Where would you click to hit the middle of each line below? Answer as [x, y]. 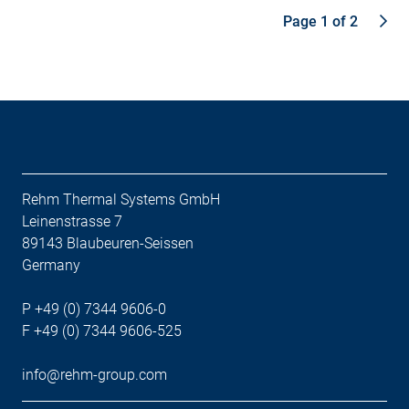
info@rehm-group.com [94, 374]
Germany [51, 265]
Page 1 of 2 [320, 21]
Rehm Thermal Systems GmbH [121, 199]
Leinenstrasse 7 [72, 221]
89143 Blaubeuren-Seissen [108, 243]
